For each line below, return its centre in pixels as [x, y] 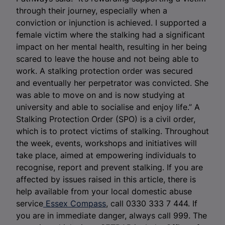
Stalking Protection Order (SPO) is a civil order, [106, 119]
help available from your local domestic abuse [104, 191]
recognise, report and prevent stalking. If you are [109, 167]
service [30, 203]
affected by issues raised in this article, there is [106, 179]
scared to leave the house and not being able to [107, 59]
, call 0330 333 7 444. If [152, 203]
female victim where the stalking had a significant [110, 34]
